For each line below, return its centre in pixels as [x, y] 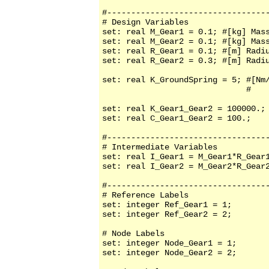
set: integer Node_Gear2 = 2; [169, 253]
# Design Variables [145, 23]
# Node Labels [133, 234]
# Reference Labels [145, 195]
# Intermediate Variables [160, 147]
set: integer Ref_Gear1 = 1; [167, 205]
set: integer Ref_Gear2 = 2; [167, 215]
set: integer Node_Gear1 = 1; [169, 243]
